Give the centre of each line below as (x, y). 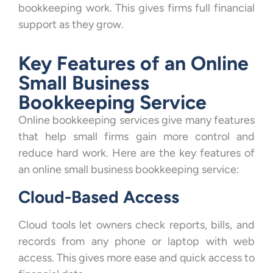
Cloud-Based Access (99, 197)
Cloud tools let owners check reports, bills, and (136, 225)
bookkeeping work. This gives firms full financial (136, 8)
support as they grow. (71, 25)
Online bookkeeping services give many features (136, 120)
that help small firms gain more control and (136, 137)
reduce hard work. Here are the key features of (136, 153)
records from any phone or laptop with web (136, 241)
